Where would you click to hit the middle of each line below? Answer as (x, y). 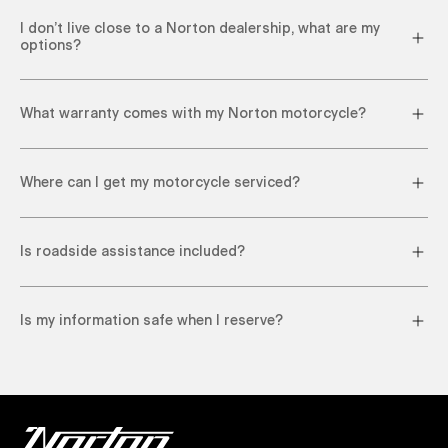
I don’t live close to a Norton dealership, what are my (200, 29)
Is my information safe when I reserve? (151, 320)
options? (50, 46)
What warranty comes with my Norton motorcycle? (193, 113)
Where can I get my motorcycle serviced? (160, 182)
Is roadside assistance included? (132, 251)
